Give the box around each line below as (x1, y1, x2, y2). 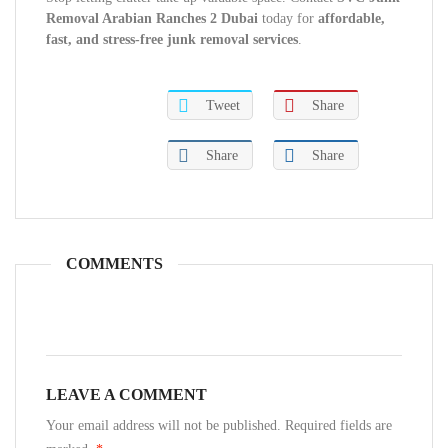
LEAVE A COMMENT (46, 386, 207, 403)
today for (258, 11, 318, 26)
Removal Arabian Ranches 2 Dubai (46, 11, 258, 26)
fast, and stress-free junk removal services (46, 32, 298, 47)
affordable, (318, 11, 385, 26)
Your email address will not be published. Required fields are (46, 418, 392, 433)
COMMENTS (66, 255, 163, 272)
